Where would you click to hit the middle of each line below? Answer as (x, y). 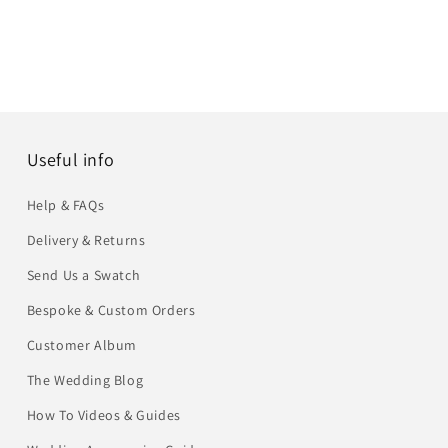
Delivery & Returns (86, 240)
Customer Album (82, 345)
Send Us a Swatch (83, 275)
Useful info (70, 159)
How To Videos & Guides (103, 415)
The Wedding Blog (85, 380)
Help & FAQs (65, 205)
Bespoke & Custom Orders (111, 310)
